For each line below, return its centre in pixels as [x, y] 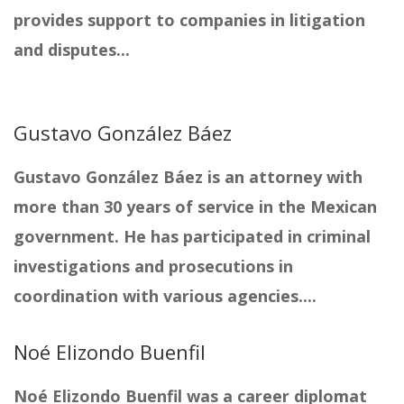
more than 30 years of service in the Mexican [195, 207]
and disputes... [72, 50]
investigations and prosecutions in [153, 266]
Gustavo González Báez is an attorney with [188, 177]
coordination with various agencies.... [165, 296]
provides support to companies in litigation [189, 20]
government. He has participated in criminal [192, 237]
